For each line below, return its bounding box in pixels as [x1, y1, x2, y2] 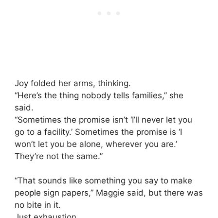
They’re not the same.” [15, 151, 103, 161]
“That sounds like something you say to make [15, 176, 192, 186]
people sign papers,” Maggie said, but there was [15, 188, 203, 198]
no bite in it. [15, 200, 61, 210]
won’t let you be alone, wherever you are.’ [15, 139, 177, 149]
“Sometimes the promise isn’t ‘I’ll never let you [15, 114, 192, 125]
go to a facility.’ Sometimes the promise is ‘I [15, 127, 182, 137]
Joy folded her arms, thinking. [15, 78, 131, 88]
